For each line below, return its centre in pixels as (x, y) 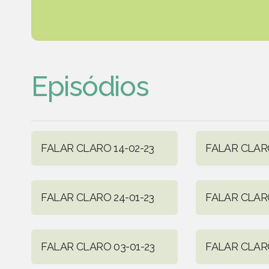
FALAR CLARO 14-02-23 (98, 148)
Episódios (90, 86)
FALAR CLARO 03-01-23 (98, 246)
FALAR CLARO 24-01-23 (98, 197)
